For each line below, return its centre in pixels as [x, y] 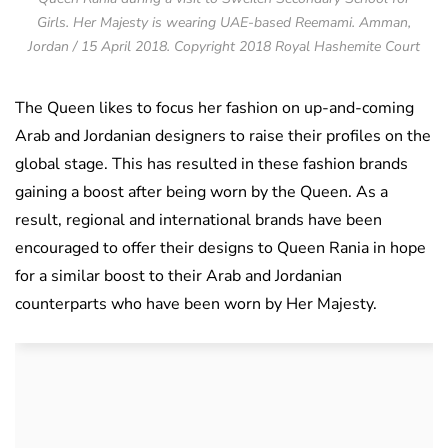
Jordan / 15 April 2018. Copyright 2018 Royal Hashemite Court [224, 47]
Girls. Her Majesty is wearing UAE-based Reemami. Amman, [224, 23]
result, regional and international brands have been [198, 220]
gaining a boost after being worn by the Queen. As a [201, 192]
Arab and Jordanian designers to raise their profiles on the [223, 136]
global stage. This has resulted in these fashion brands [211, 164]
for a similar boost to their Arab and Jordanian [178, 276]
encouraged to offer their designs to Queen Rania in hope [220, 248]
